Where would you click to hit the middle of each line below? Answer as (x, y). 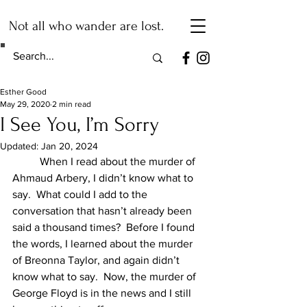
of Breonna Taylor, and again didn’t (97, 260)
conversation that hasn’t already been (103, 211)
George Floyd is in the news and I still (103, 293)
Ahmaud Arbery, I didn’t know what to (104, 178)
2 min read (72, 104)
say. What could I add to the (81, 194)
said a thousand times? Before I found (105, 227)
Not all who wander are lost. (86, 26)
